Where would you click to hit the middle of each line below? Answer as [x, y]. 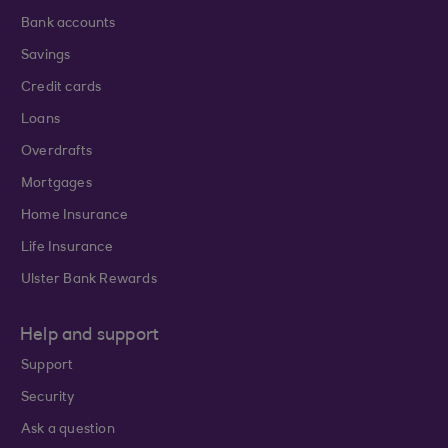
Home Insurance [74, 216]
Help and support [90, 336]
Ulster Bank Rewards [89, 280]
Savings [46, 56]
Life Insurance [67, 248]
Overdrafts [56, 152]
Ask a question [68, 430]
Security [48, 398]
